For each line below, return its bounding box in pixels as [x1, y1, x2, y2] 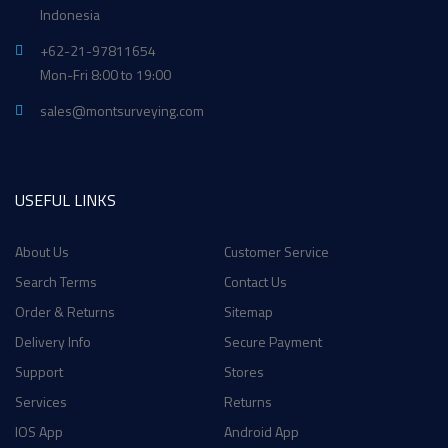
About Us [15, 241, 69, 262]
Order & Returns [15, 301, 115, 322]
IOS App [15, 421, 63, 442]
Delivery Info [15, 331, 91, 352]
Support [15, 361, 63, 382]
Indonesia [40, 4, 100, 25]
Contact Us [224, 271, 287, 292]
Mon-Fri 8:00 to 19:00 [40, 64, 171, 85]
